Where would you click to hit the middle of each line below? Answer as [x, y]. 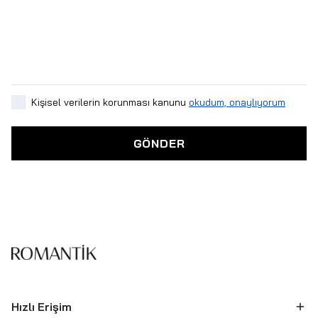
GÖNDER [159, 143]
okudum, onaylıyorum [237, 102]
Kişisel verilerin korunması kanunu [109, 102]
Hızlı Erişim [42, 306]
